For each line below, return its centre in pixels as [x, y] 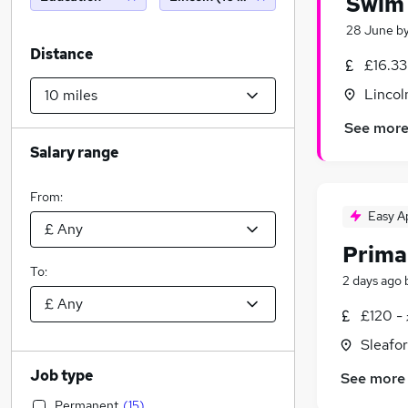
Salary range [74, 153]
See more [373, 379]
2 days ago [372, 281]
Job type [61, 376]
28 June [370, 30]
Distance [61, 54]
